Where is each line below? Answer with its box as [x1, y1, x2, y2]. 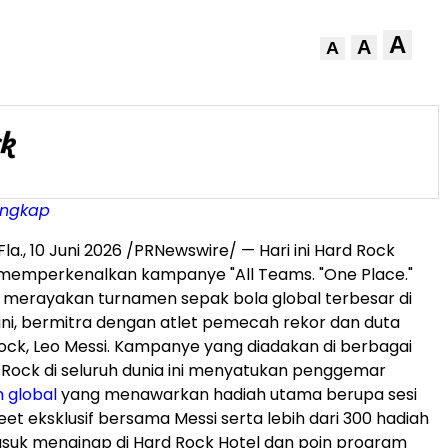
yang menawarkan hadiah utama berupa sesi [57, 383, 417, 407]
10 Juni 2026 [30, 239, 122, 263]
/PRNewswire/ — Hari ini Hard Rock [122, 239, 395, 263]
